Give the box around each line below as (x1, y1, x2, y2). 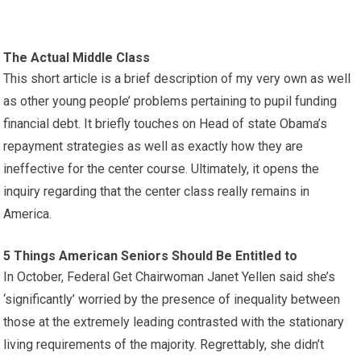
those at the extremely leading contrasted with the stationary (3, 314, 345, 330)
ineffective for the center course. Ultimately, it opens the (3, 161, 320, 176)
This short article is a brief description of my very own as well (3, 71, 351, 86)
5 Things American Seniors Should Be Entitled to (3, 248, 298, 263)
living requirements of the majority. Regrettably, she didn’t (3, 337, 325, 352)
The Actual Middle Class (3, 50, 151, 65)
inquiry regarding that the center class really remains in (3, 184, 310, 199)
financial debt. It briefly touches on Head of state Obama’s (3, 116, 328, 131)
